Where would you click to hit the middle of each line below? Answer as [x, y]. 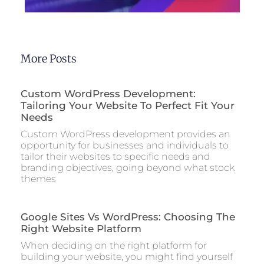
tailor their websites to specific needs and [115, 157]
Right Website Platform [81, 229]
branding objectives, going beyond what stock [128, 168]
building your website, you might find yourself [127, 257]
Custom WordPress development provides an [126, 134]
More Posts [49, 59]
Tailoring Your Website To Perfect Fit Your [128, 106]
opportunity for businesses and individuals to [125, 146]
